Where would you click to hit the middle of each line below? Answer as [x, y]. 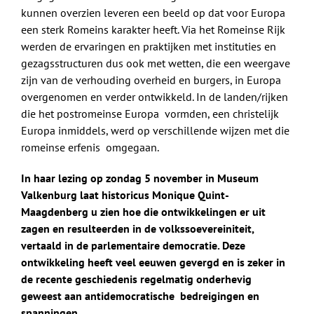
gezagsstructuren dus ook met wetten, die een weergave [156, 63]
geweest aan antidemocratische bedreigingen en [140, 296]
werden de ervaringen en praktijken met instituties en [149, 47]
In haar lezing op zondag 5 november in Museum [140, 178]
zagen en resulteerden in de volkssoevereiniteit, [137, 229]
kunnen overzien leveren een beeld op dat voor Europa [153, 13]
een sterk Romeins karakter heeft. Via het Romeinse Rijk [153, 30]
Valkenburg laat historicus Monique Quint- [125, 195]
